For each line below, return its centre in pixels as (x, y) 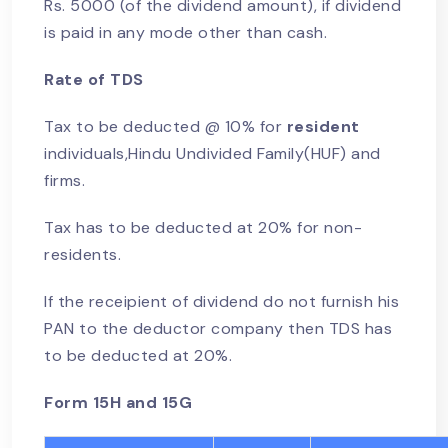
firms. (64, 181)
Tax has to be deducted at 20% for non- (203, 228)
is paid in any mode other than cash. (185, 33)
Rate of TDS (94, 80)
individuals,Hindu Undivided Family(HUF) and (212, 154)
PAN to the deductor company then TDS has (218, 329)
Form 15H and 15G (118, 403)
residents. (85, 255)
